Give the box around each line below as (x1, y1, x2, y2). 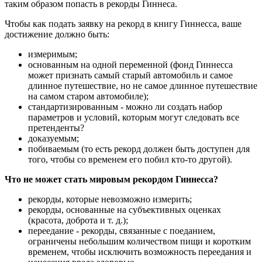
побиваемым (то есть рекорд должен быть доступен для (28, 143, 250, 154)
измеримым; (28, 49, 77, 59)
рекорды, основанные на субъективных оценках (28, 204, 221, 215)
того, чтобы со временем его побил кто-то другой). (28, 154, 232, 164)
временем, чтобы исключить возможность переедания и (28, 246, 251, 257)
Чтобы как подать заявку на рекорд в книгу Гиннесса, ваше (5, 18, 242, 29)
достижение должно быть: (5, 29, 109, 39)
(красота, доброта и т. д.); (28, 215, 128, 225)
